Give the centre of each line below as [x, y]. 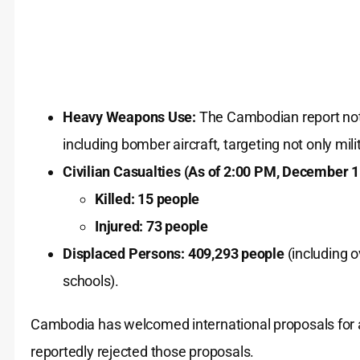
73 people [178, 227]
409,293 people [236, 254]
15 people [169, 199]
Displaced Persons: [124, 254]
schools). [91, 281]
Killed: [115, 199]
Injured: [119, 227]
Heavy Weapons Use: [130, 117]
